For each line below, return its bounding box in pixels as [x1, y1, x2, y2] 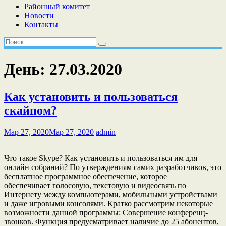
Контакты [24, 20, 58, 29]
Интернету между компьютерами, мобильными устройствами [4, 190, 217, 199]
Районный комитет [24, 2, 90, 11]
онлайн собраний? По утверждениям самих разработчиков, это [4, 162, 221, 172]
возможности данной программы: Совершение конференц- [4, 208, 208, 217]
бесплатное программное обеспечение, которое [4, 172, 167, 181]
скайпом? [4, 103, 57, 117]
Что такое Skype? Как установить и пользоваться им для [4, 153, 197, 162]
